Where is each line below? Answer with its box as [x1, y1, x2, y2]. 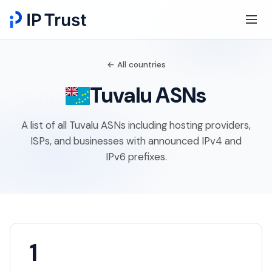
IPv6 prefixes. [105, 150, 167, 163]
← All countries [106, 59, 166, 70]
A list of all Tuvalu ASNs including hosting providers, [21, 118, 251, 132]
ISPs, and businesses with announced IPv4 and [30, 134, 242, 148]
